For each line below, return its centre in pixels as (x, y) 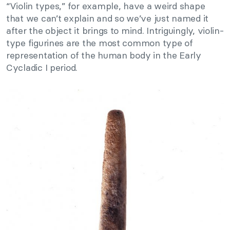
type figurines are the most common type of (100, 43)
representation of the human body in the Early (104, 55)
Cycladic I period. (42, 68)
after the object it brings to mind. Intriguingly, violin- (115, 31)
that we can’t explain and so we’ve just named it (108, 18)
